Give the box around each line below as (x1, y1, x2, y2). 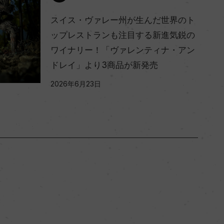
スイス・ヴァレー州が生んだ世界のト (50, 14, 195, 25)
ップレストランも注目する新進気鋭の (50, 29, 195, 40)
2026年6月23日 (50, 79, 101, 88)
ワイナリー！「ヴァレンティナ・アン (50, 44, 195, 55)
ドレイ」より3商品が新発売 (50, 59, 158, 70)
